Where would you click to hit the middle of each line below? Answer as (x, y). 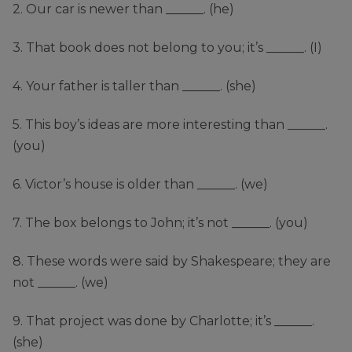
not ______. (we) (60, 283)
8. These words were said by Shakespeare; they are (172, 262)
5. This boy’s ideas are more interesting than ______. (170, 125)
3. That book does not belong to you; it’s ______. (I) (167, 48)
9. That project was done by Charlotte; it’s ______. (163, 321)
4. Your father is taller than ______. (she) (134, 86)
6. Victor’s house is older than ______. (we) (140, 185)
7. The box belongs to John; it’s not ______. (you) (160, 223)
